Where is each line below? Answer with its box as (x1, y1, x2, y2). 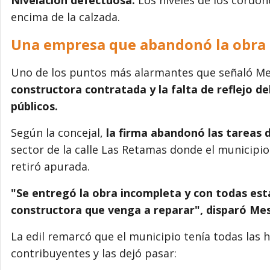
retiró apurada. (11, 159, 90, 174)
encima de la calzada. (11, 9, 120, 24)
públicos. (11, 98, 58, 113)
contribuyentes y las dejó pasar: (11, 245, 177, 260)
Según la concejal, (11, 125, 103, 140)
